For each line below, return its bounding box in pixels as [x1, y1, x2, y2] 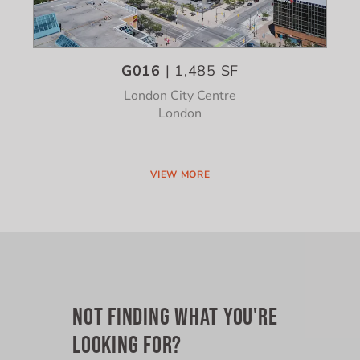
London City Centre [124, 87, 236, 105]
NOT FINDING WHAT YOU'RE [72, 301, 278, 330]
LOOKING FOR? [72, 329, 182, 358]
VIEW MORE [149, 168, 211, 182]
